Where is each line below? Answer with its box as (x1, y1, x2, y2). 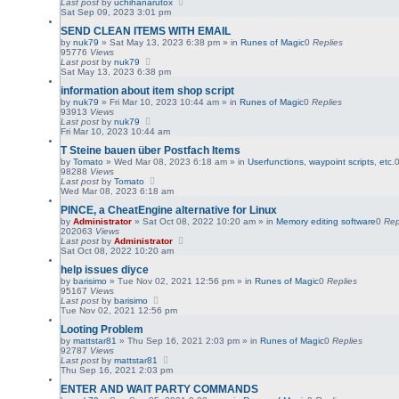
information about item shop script (61, 84, 235, 97)
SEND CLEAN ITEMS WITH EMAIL (61, 24, 232, 37)
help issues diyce (61, 263, 150, 276)
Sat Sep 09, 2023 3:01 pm (61, 6, 172, 17)
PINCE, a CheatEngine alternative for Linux (61, 203, 278, 216)
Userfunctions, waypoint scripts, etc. (248, 156, 395, 167)
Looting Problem (61, 322, 144, 336)
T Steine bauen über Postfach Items (61, 143, 241, 157)
